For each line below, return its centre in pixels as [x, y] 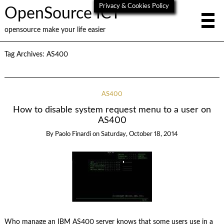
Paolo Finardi [73, 134]
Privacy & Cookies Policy [134, 6]
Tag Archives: [25, 54]
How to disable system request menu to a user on [112, 110]
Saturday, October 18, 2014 [139, 134]
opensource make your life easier [55, 30]
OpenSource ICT [62, 13]
